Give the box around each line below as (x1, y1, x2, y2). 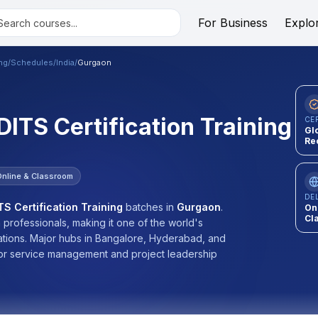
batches (123, 201, 166, 213)
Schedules (11, 57, 53, 67)
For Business (197, 16, 268, 30)
